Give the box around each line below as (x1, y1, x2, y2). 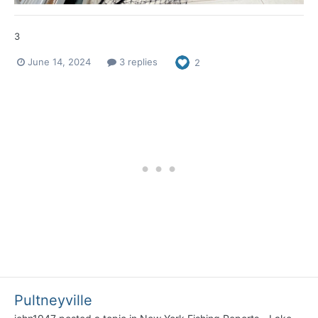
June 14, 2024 (28, 56, 91, 68)
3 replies (116, 56, 158, 68)
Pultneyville (14, 291, 92, 309)
